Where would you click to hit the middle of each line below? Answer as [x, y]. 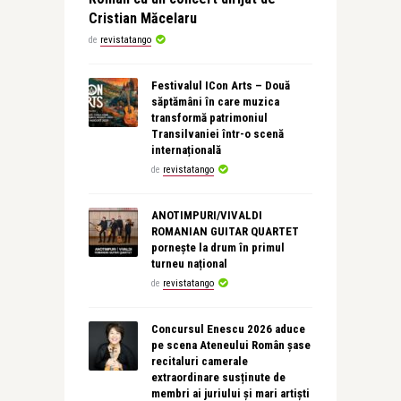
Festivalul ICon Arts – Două [220, 85]
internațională [186, 150]
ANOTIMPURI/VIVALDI [206, 215]
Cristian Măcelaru [142, 18]
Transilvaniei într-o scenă [217, 134]
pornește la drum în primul [218, 247]
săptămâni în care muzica [215, 102]
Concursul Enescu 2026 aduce [228, 329]
